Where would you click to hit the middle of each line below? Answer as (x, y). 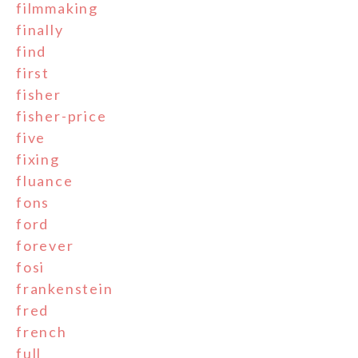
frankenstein (65, 288)
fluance (45, 180)
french (42, 331)
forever (45, 245)
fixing (38, 159)
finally (40, 29)
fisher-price (62, 115)
